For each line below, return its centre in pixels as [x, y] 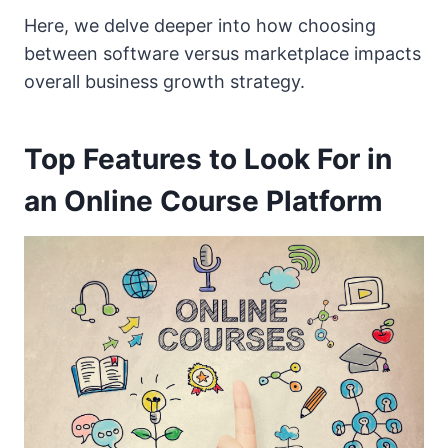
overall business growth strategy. [164, 82]
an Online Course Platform [203, 201]
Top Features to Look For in [208, 159]
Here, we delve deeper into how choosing [200, 26]
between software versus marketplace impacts [222, 54]
